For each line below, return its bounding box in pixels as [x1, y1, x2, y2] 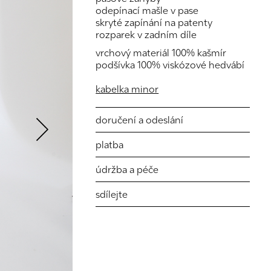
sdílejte [96, 188, 128, 200]
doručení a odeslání [96, 114, 184, 126]
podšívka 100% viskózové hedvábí [96, 59, 245, 71]
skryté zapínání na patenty [96, 16, 213, 28]
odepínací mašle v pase [96, 4, 199, 16]
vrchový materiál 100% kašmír [96, 47, 227, 59]
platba [96, 139, 124, 151]
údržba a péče [96, 163, 159, 175]
